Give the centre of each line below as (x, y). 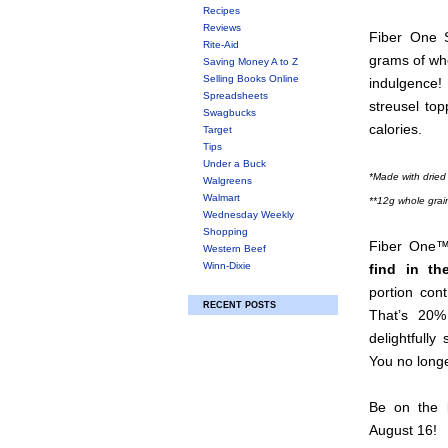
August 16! (403, 430)
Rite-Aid (221, 44)
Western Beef (234, 248)
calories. (395, 129)
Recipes (221, 10)
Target (217, 129)
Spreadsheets (235, 95)
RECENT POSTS (239, 305)
